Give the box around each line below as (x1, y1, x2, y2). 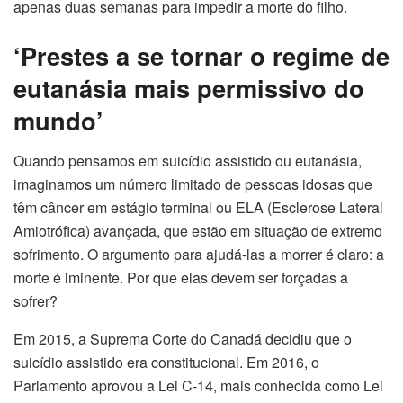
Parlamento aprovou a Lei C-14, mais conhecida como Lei (13, 374, 383, 396)
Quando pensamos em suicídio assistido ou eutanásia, (13, 149, 362, 171)
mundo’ (13, 102, 103, 138)
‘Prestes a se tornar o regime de (13, 37, 390, 73)
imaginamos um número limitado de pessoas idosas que (13, 173, 372, 194)
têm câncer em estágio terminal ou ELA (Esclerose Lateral (13, 196, 383, 218)
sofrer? (13, 290, 58, 311)
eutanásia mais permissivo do (13, 69, 364, 105)
